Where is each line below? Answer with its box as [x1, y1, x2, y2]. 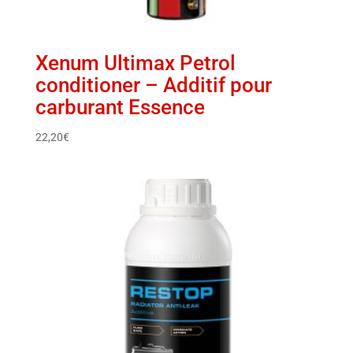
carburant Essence [35, 95, 205, 119]
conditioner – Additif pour [35, 72, 272, 97]
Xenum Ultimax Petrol [35, 50, 236, 75]
